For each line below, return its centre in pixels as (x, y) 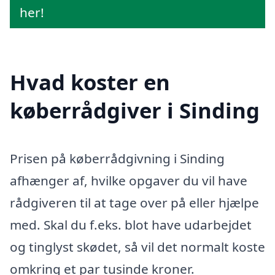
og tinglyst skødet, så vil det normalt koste (137, 246)
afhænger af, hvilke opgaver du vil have (129, 180)
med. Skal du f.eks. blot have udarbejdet (131, 224)
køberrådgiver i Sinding (135, 110)
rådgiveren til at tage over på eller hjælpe (134, 202)
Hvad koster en (90, 82)
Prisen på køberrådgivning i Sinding (117, 158)
